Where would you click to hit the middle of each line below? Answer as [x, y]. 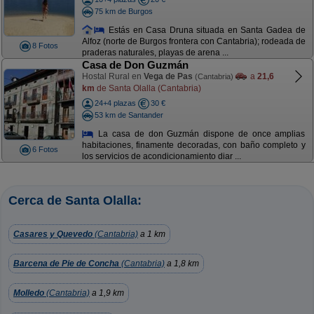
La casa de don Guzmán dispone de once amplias [200, 134]
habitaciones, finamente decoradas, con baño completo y [193, 145]
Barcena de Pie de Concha [66, 264]
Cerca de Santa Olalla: [75, 200]
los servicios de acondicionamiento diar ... [161, 157]
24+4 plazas [115, 103]
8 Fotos [45, 46]
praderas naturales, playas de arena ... [155, 53]
